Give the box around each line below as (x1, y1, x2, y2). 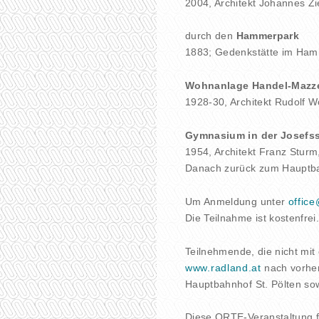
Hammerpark (236, 30, 299, 42)
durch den (185, 30, 236, 42)
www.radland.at (185, 261, 261, 273)
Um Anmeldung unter (185, 195, 288, 207)
